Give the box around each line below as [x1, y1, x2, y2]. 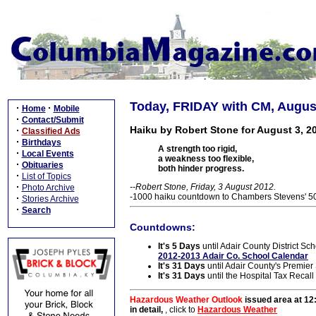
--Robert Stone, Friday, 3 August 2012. [130, 182, 276, 192]
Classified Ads [21, 126, 80, 136]
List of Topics [21, 171, 71, 181]
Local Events [21, 149, 74, 159]
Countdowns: [130, 221, 195, 233]
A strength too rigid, [158, 144, 237, 154]
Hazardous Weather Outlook [130, 295, 243, 305]
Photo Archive [21, 183, 75, 193]
